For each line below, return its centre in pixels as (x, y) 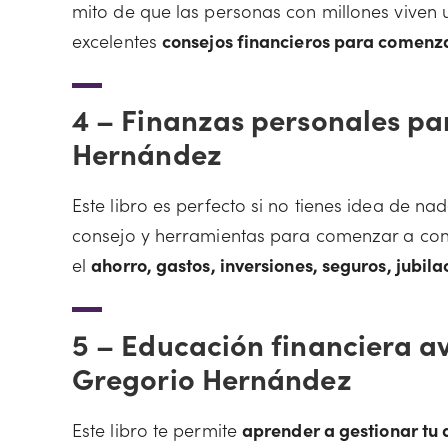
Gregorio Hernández (212, 377)
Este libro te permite (157, 429)
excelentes (117, 40)
